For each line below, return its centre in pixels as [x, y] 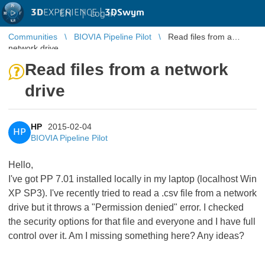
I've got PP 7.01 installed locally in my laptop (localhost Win [132, 179]
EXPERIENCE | [74, 12]
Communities [33, 37]
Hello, [21, 165]
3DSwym [125, 12]
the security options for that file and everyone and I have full [132, 222]
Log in [103, 13]
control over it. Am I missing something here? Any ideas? [126, 236]
